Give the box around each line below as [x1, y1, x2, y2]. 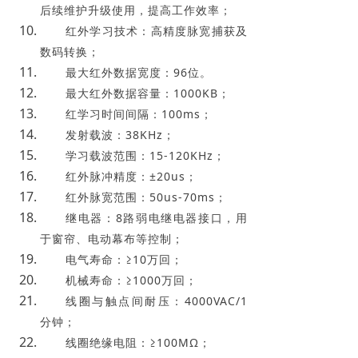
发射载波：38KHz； [66, 126, 175, 142]
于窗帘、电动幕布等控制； [40, 230, 184, 246]
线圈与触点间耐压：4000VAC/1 [66, 292, 248, 308]
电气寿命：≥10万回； [66, 251, 183, 267]
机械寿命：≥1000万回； [66, 272, 197, 288]
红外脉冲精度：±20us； [66, 168, 197, 184]
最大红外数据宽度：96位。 [66, 64, 212, 80]
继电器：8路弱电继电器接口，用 [66, 209, 248, 225]
